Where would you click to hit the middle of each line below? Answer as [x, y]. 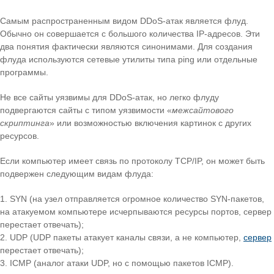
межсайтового [203, 110]
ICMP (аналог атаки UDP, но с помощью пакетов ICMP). [122, 263]
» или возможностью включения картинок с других [150, 123]
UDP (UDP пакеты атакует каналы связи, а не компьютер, [127, 238]
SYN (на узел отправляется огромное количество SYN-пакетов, [137, 199]
